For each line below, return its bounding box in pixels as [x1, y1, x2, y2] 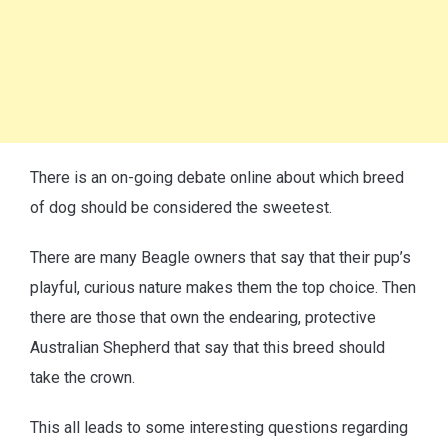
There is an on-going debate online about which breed [30, 167, 404, 187]
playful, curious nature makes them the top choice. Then [30, 277, 416, 297]
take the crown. [30, 367, 135, 387]
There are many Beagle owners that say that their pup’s [30, 247, 411, 267]
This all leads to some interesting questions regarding [30, 417, 408, 437]
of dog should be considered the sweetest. [30, 197, 332, 217]
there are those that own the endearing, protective [30, 307, 376, 327]
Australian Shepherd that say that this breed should [30, 337, 385, 357]
